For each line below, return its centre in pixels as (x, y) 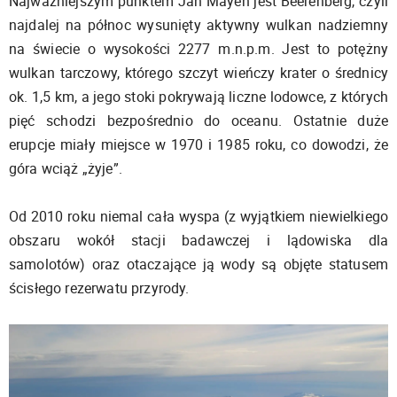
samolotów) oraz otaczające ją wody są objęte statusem (198, 264)
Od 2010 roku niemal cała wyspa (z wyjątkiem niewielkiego (198, 216)
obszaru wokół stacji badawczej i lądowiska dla (198, 240)
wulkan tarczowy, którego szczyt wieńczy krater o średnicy (198, 72)
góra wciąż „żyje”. (66, 168)
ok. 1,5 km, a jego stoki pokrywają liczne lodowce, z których (198, 96)
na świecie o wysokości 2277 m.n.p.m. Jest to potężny (198, 48)
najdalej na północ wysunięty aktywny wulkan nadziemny (198, 24)
